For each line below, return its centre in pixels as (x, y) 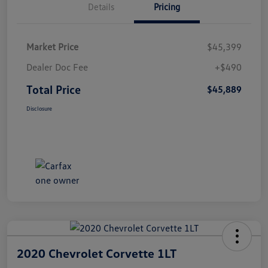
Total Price (54, 89)
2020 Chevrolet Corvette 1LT (97, 253)
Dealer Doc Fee (57, 67)
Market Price (52, 46)
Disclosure (39, 108)
